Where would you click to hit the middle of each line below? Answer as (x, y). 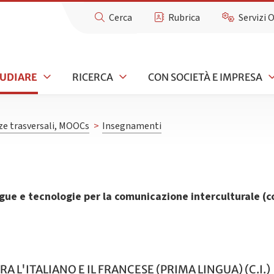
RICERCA (93, 77)
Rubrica (184, 18)
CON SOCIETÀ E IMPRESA (205, 77)
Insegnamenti (131, 126)
